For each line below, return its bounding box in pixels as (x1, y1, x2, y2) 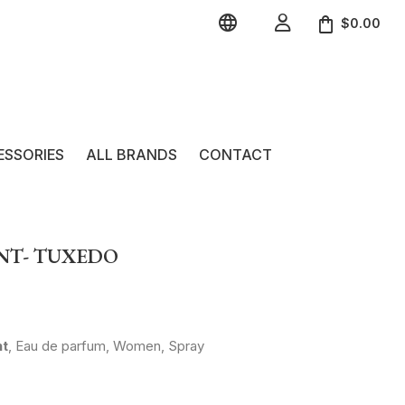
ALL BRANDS (86, 145, 177, 164)
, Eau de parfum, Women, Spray (8, 336, 204, 354)
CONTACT (199, 145, 272, 164)
